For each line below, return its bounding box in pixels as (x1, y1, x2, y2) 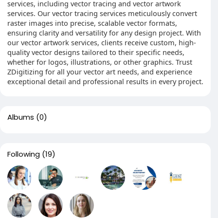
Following (7, 149, 40, 159)
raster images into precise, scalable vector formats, (7, 18, 177, 28)
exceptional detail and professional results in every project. (7, 76, 203, 86)
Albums (7, 112, 34, 122)
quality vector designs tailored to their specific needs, (7, 47, 184, 57)
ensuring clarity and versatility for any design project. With (7, 28, 201, 37)
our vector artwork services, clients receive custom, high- (7, 37, 196, 47)
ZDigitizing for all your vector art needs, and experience (7, 67, 192, 76)
